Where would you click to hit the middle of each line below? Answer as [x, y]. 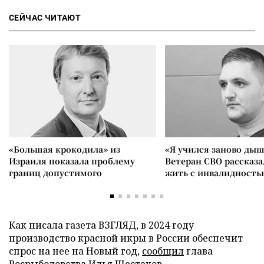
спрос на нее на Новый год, [75, 251]
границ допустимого [55, 172]
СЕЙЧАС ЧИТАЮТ [45, 17]
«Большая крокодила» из [65, 149]
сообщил [163, 251]
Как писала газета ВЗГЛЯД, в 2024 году [101, 225]
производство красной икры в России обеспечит [126, 238]
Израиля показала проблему [72, 161]
